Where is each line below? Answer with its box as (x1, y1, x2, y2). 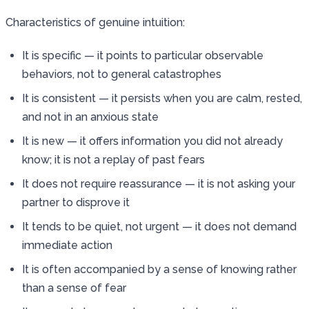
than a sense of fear (22, 281, 126, 295)
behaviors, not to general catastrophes (22, 67, 221, 81)
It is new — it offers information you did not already (22, 134, 283, 148)
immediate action (22, 238, 112, 252)
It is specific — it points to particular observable (22, 48, 263, 62)
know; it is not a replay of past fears (22, 152, 205, 166)
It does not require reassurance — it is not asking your (22, 177, 295, 190)
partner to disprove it (22, 195, 130, 209)
